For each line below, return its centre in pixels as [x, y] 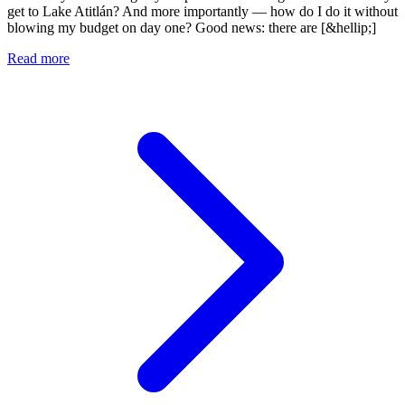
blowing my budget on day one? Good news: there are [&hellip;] [192, 27]
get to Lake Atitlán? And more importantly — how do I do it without [202, 11]
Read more [38, 58]
